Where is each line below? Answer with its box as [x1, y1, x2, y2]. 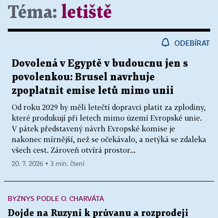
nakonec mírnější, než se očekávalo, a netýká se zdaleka [12, 135, 206, 144]
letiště [61, 5, 112, 21]
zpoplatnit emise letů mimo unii [12, 86, 174, 96]
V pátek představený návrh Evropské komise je [12, 124, 175, 133]
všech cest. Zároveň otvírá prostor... [12, 145, 136, 155]
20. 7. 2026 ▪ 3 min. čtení [12, 161, 84, 168]
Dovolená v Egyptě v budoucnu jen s [12, 59, 188, 69]
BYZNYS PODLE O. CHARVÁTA [8, 194, 104, 203]
